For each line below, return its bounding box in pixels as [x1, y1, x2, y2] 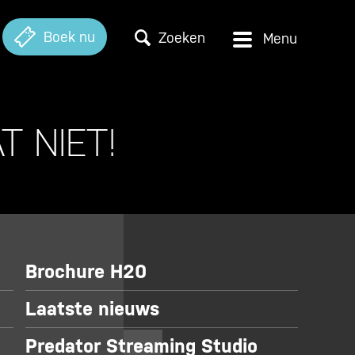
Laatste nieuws [25, 297, 159, 320]
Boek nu [44, 28, 95, 45]
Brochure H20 [25, 260, 147, 283]
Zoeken [158, 29, 205, 46]
